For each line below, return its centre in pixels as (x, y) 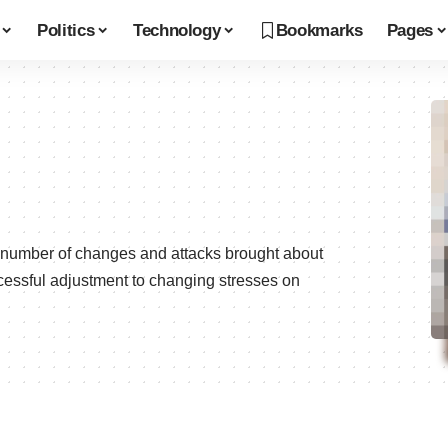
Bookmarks (319, 30)
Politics (65, 30)
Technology (176, 30)
